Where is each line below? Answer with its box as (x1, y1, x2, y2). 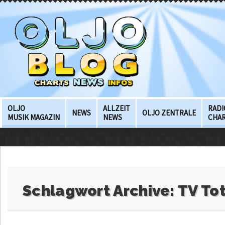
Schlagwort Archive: (23, 181, 178, 199)
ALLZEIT (103, 103, 130, 113)
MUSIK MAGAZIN (8, 112, 60, 122)
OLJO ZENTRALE (142, 107, 196, 118)
